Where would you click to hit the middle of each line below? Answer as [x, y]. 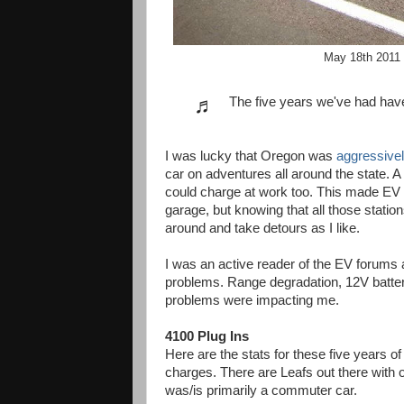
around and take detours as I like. [262, 229]
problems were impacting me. [252, 301]
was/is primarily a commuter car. [261, 391]
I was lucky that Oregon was [251, 156]
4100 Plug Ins [207, 337]
